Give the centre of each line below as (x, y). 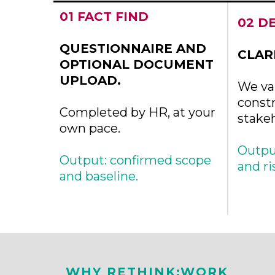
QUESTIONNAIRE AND (133, 48)
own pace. (90, 128)
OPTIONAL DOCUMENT (137, 64)
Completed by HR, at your (137, 112)
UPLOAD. (90, 80)
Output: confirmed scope (135, 160)
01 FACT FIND (104, 17)
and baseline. (99, 176)
